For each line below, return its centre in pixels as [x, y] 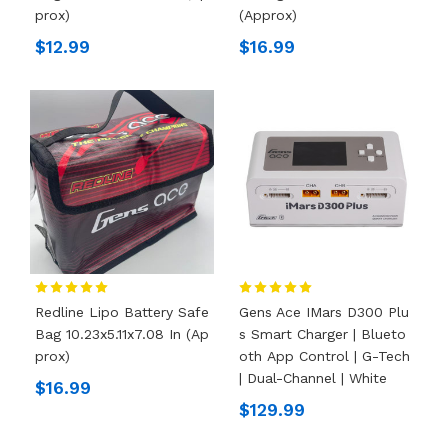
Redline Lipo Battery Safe [121, 311]
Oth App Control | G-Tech [324, 355]
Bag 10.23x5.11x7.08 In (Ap [121, 333]
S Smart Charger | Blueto [322, 333]
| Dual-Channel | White [313, 377]
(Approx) [268, 14]
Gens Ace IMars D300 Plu [324, 311]
